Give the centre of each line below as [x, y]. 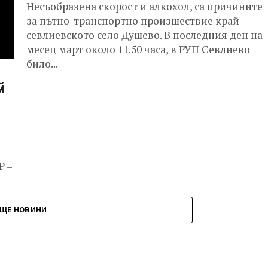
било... [42, 64]
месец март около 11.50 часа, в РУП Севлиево [138, 49]
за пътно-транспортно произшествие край [133, 21]
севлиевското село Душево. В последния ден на [144, 35]
